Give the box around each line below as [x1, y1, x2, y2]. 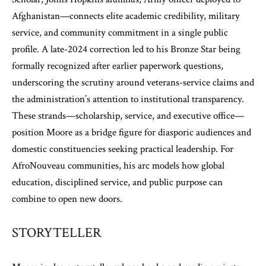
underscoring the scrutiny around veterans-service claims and [12, 76, 254, 89]
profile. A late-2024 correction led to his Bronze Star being [12, 43, 240, 56]
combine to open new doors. [12, 192, 122, 205]
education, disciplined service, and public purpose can [12, 176, 223, 189]
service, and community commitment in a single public [12, 26, 228, 39]
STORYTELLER [12, 224, 102, 242]
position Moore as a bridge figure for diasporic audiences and [12, 126, 251, 139]
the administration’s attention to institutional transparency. [12, 93, 244, 106]
